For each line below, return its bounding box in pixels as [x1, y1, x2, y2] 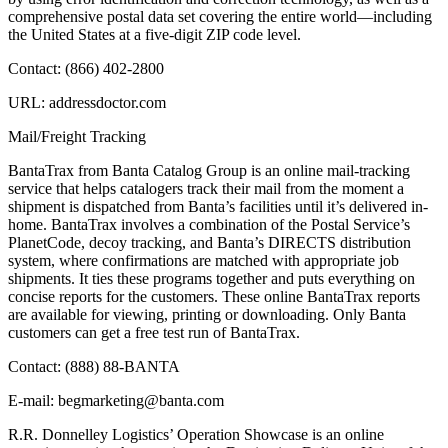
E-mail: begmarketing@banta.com [8, 392, 224, 410]
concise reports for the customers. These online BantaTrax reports [8, 288, 420, 306]
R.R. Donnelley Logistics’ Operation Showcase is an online [8, 426, 384, 444]
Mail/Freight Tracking [8, 128, 146, 146]
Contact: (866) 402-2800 [8, 60, 164, 78]
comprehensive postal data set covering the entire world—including [8, 8, 432, 26]
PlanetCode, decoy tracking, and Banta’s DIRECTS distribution [8, 234, 411, 252]
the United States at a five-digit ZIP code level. [8, 26, 301, 44]
